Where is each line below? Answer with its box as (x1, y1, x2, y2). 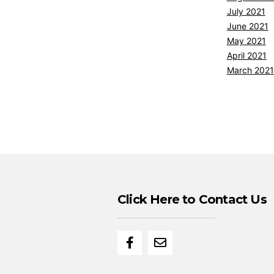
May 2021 (226, 35, 266, 46)
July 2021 (226, 6, 265, 17)
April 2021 (226, 50, 267, 61)
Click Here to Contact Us (117, 192, 267, 207)
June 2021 (226, 21, 268, 31)
